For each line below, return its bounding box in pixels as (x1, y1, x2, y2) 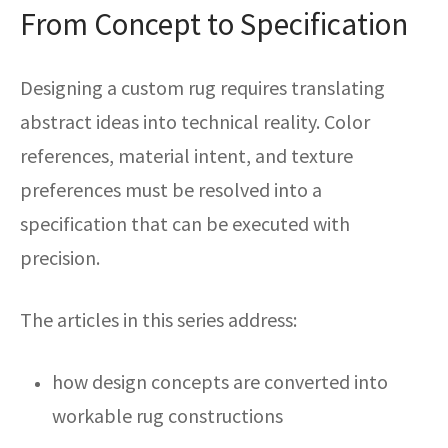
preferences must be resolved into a (20, 177, 322, 203)
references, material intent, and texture (20, 143, 353, 169)
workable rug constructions (51, 403, 283, 429)
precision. (20, 245, 100, 271)
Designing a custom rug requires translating (20, 75, 385, 101)
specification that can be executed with (20, 211, 350, 237)
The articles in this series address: (20, 307, 297, 333)
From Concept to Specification (20, 3, 408, 44)
